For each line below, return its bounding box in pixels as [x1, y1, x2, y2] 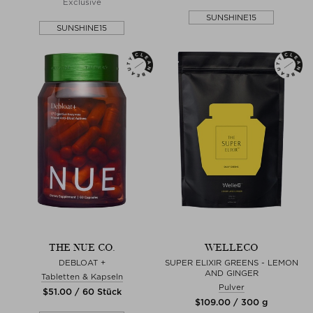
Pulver [218, 282, 245, 292]
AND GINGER [204, 268, 259, 278]
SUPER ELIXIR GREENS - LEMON [164, 257, 298, 268]
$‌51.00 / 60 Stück [42, 286, 122, 297]
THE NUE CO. [48, 241, 115, 254]
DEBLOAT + [58, 257, 105, 268]
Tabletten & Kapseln [41, 271, 123, 282]
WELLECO [204, 241, 259, 254]
